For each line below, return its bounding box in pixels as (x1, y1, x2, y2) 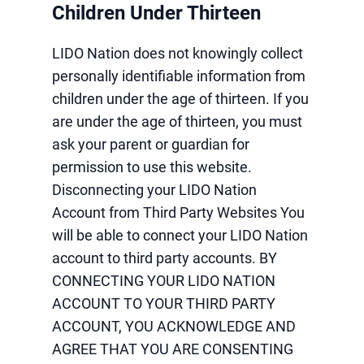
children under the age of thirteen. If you (52, 90, 309, 107)
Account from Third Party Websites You (52, 204, 305, 221)
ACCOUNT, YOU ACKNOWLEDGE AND (52, 318, 296, 335)
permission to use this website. (52, 158, 252, 175)
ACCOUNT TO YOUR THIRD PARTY (52, 295, 275, 312)
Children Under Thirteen (52, 2, 261, 24)
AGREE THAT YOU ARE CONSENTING (52, 340, 293, 357)
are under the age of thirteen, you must (52, 113, 302, 130)
